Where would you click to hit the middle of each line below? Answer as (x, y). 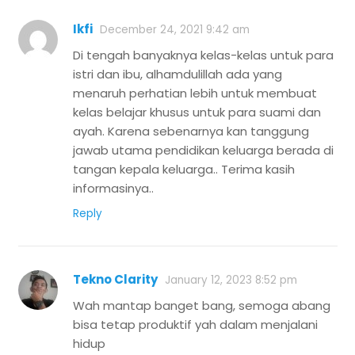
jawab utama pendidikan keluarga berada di (203, 151)
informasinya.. (113, 189)
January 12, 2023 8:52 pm (231, 281)
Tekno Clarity (115, 280)
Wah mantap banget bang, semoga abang (202, 306)
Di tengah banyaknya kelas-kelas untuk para (203, 55)
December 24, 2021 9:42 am (175, 30)
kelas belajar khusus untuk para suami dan (197, 113)
